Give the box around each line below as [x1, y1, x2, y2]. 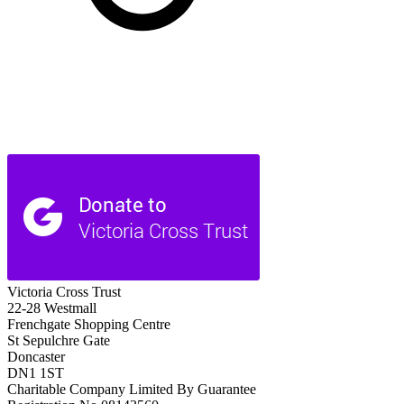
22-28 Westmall [7, 300, 96, 317]
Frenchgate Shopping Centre [7, 317, 170, 333]
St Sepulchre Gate [7, 333, 110, 349]
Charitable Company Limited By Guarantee [7, 381, 256, 398]
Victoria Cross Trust [7, 284, 121, 300]
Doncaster [7, 349, 65, 365]
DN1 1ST [7, 365, 64, 381]
